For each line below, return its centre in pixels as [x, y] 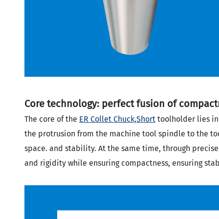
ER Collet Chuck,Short [117, 119]
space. [36, 149]
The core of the [52, 119]
